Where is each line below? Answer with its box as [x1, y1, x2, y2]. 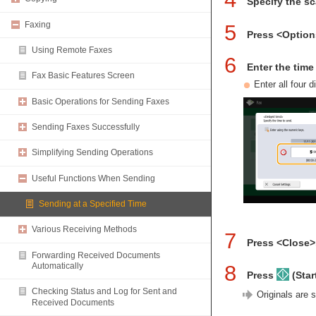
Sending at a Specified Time [39, 199, 147, 209]
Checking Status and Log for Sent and [32, 286, 177, 297]
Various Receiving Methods [32, 224, 137, 235]
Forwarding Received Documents [32, 250, 160, 260]
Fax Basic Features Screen [32, 71, 135, 81]
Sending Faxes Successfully [32, 122, 140, 133]
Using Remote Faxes [32, 45, 112, 56]
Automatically [32, 261, 83, 272]
